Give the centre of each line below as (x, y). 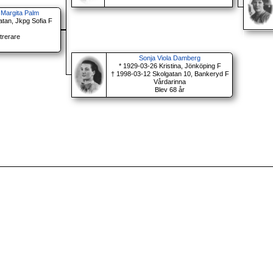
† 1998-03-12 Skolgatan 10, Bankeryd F (170, 74)
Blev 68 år (170, 90)
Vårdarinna (170, 82)
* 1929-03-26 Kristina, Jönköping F (170, 66)
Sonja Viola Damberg (170, 58)
